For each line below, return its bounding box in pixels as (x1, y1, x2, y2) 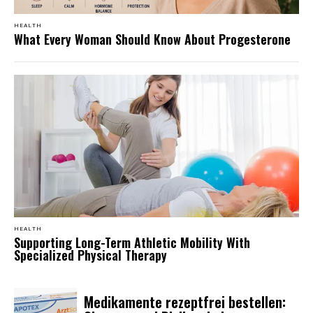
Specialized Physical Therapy (14, 246, 167, 265)
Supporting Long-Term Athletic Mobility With (14, 233, 250, 252)
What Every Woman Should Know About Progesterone (14, 30, 291, 49)
